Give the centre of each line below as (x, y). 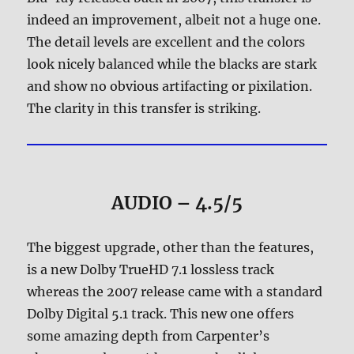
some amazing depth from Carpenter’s (149, 335)
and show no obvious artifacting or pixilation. (170, 87)
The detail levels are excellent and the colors (166, 42)
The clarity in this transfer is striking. (144, 109)
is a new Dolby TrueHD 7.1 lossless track (151, 269)
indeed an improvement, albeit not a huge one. (174, 20)
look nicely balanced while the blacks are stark (172, 64)
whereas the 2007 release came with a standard (175, 291)
